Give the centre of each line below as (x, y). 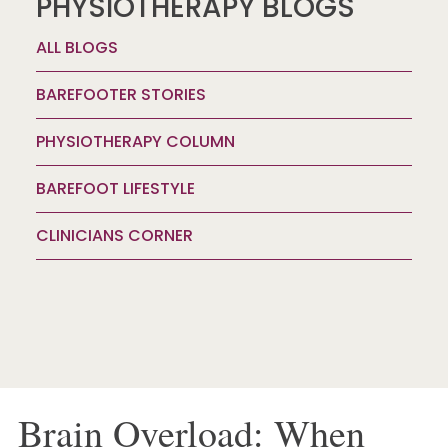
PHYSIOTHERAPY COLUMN (135, 141)
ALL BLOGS (76, 47)
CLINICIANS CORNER (114, 235)
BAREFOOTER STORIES (120, 94)
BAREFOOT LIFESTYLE (115, 188)
